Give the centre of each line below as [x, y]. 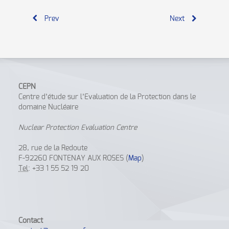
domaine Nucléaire [49, 107]
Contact [31, 221]
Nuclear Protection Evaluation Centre [78, 128]
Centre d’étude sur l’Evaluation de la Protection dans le [107, 97]
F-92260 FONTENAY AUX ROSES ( [74, 158]
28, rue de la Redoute [53, 148]
